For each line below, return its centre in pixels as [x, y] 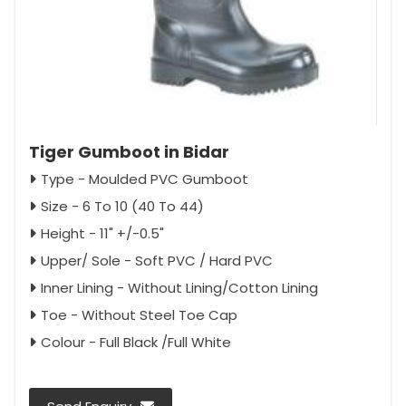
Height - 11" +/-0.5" [102, 234]
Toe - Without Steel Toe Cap [139, 315]
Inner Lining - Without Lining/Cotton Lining [179, 288]
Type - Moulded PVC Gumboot [145, 179]
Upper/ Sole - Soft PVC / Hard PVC [157, 261]
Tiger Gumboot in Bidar [129, 152]
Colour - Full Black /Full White [136, 343]
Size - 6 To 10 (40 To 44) [122, 207]
